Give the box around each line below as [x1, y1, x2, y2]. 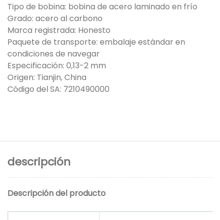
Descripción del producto [7, 188, 106, 199]
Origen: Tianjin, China [7, 71, 86, 83]
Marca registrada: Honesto [7, 24, 110, 36]
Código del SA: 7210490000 [7, 83, 110, 95]
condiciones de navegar [7, 48, 100, 59]
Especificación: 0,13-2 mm [7, 59, 106, 71]
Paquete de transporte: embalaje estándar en [7, 36, 185, 48]
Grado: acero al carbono [7, 12, 103, 24]
